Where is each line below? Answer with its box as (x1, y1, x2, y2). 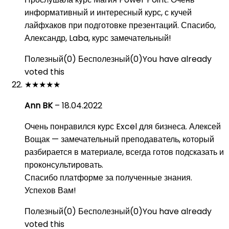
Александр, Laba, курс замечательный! (25, 32, 171, 44)
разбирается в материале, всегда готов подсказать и (25, 146, 224, 158)
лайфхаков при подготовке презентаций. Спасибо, (25, 19, 216, 31)
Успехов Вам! (25, 185, 76, 196)
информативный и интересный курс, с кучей (25, 7, 192, 18)
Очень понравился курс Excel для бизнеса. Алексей (25, 121, 221, 132)
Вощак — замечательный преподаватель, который (25, 133, 214, 145)
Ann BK (25, 100, 55, 111)
